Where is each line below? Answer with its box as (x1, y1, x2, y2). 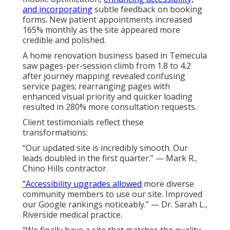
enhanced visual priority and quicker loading (23, 90, 193, 102)
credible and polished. (23, 34, 106, 46)
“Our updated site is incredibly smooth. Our (23, 142, 188, 154)
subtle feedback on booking (92, 3, 202, 15)
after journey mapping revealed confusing (23, 70, 185, 82)
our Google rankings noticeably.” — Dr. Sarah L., (23, 198, 207, 210)
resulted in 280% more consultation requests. (23, 101, 197, 112)
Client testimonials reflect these (23, 116, 144, 128)
